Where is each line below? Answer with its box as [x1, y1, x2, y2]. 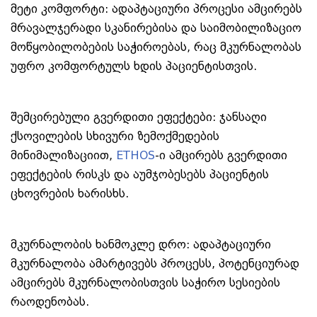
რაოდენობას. [11, 294, 89, 309]
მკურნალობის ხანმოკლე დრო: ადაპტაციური [11, 237, 271, 251]
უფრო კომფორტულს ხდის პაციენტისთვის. [11, 59, 257, 73]
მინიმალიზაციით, [11, 148, 116, 162]
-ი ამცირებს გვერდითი [155, 148, 287, 162]
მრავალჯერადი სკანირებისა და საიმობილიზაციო [11, 21, 301, 35]
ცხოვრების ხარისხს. [11, 186, 129, 200]
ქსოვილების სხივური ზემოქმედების [11, 129, 219, 143]
